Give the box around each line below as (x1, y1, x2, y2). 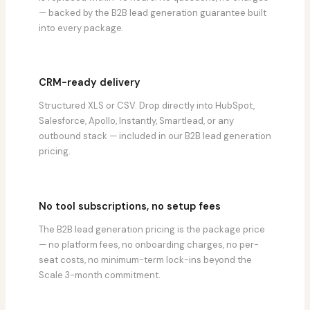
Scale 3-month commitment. (39, 268, 161, 281)
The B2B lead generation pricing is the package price (39, 223, 265, 235)
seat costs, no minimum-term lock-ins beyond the (39, 253, 252, 266)
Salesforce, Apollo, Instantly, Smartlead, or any (39, 115, 234, 127)
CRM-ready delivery (39, 76, 140, 90)
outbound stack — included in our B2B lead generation (39, 130, 271, 143)
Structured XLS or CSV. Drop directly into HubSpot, (39, 100, 255, 112)
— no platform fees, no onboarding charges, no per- (39, 238, 259, 250)
